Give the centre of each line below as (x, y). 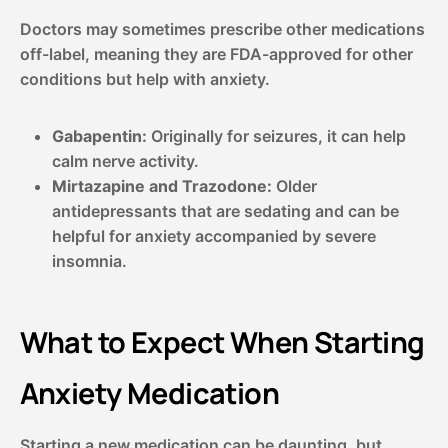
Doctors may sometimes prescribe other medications (222, 28)
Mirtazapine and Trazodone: (161, 185)
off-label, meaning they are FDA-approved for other (216, 53)
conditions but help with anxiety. (144, 78)
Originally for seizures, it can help (276, 135)
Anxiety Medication (149, 392)
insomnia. (89, 260)
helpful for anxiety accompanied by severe (213, 235)
